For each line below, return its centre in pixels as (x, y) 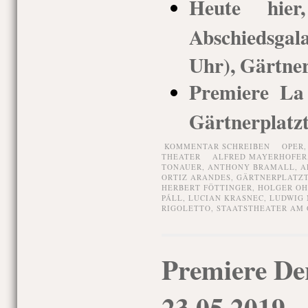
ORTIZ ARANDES (196, 177)
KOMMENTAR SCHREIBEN (217, 146)
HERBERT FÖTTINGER (207, 187)
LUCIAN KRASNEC (226, 198)
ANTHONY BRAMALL (251, 167)
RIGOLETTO (186, 208)
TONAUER (181, 167)
